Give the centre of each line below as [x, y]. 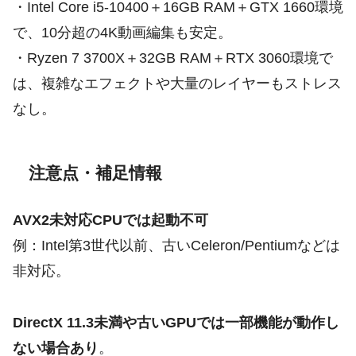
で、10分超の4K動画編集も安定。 [122, 33]
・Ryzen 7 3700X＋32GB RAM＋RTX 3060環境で [173, 58]
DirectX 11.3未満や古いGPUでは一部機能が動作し [176, 322]
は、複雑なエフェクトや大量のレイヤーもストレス [177, 84]
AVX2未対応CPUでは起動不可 [110, 221]
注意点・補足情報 [95, 173]
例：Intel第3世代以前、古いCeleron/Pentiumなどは [176, 246]
